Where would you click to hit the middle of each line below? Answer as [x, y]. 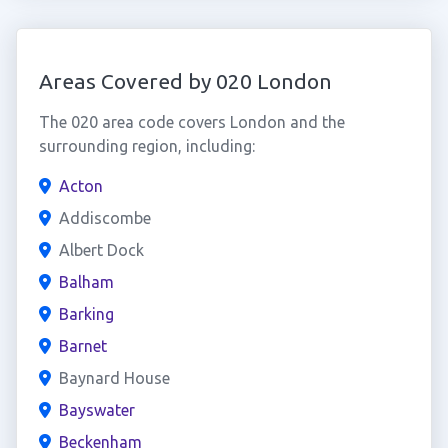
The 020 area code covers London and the [191, 122]
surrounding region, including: [146, 146]
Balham [86, 282]
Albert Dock [101, 250]
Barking [86, 314]
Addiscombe [104, 218]
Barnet [82, 346]
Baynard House [114, 378]
